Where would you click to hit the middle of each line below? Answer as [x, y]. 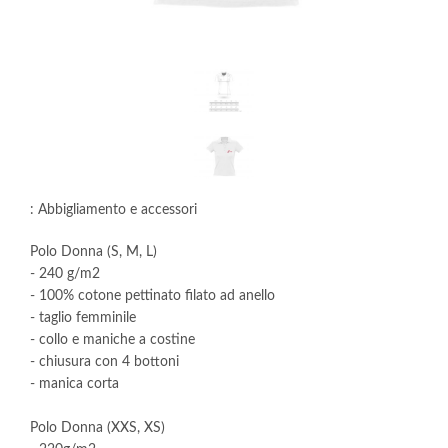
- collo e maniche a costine [112, 340]
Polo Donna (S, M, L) [93, 252]
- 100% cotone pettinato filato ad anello [152, 296]
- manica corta [74, 384]
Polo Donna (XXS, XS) [97, 428]
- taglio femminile [83, 318]
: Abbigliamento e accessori [113, 210]
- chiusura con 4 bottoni [104, 362]
